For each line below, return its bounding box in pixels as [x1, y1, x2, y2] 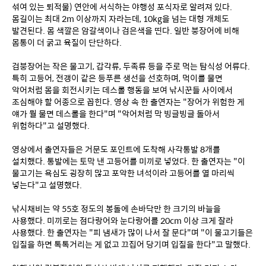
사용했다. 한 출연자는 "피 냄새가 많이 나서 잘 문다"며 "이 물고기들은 [12, 226, 253, 239]
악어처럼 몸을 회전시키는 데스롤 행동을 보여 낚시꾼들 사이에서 [12, 84, 233, 96]
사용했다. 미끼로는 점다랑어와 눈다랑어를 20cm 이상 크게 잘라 [12, 214, 233, 227]
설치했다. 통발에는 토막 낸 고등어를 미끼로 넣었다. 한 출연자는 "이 [12, 155, 245, 167]
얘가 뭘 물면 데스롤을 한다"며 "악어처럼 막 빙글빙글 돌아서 [12, 107, 220, 120]
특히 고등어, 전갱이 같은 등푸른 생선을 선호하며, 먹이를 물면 [12, 72, 223, 84]
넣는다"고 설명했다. [12, 179, 82, 191]
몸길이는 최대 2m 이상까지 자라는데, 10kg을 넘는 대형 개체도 [12, 12, 229, 25]
